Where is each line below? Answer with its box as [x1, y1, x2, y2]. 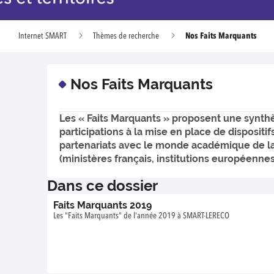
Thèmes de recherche [93, 32, 159, 40]
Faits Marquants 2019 [53, 199, 152, 211]
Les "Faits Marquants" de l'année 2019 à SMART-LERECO [53, 212, 229, 220]
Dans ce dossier [47, 177, 158, 194]
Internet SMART [18, 32, 67, 40]
